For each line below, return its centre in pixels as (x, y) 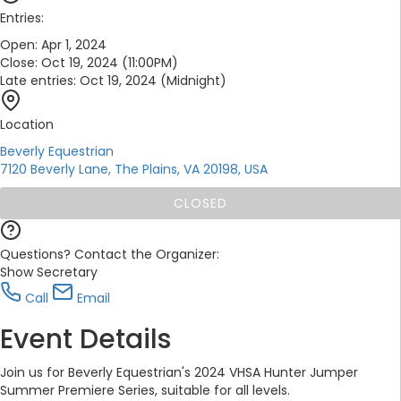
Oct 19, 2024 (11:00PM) (110, 63)
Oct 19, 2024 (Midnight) (153, 81)
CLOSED (200, 204)
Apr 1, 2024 (72, 45)
